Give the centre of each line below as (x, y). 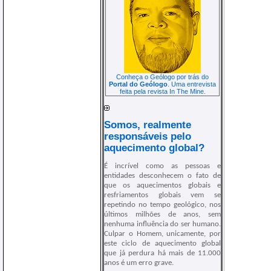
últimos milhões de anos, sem (162, 215)
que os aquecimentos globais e (162, 186)
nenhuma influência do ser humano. (162, 224)
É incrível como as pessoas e (162, 166)
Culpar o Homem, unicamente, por (162, 234)
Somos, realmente (148, 124)
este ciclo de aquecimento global (162, 244)
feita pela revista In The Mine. (162, 91)
